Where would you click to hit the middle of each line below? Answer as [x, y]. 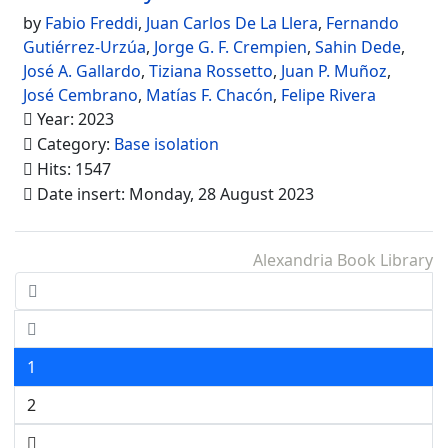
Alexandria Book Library [343, 260]
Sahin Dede [358, 47]
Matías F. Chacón [209, 95]
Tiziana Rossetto [211, 71]
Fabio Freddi [91, 23]
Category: [73, 144]
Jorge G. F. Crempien [230, 47]
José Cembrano [80, 95]
